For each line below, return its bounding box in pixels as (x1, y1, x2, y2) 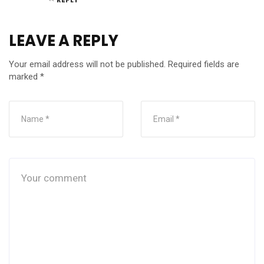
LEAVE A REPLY (9, 29, 118, 51)
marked (9, 71, 40, 82)
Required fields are (168, 58, 239, 70)
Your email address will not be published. (9, 58, 166, 70)
